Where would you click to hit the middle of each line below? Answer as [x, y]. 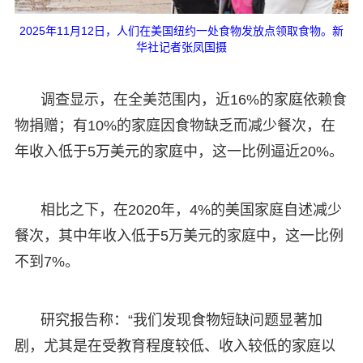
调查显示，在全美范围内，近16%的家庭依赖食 [193, 99]
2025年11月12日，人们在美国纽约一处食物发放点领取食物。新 [181, 30]
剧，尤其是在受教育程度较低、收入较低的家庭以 [175, 346]
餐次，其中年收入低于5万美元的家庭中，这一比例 [179, 235]
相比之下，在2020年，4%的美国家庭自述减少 [191, 209]
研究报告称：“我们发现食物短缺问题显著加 [181, 320]
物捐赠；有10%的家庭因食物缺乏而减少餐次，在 [175, 125]
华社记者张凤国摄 [181, 47]
